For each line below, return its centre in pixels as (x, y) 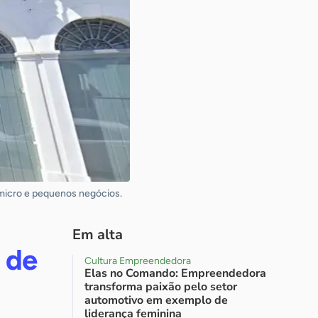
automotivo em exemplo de (156, 300)
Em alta (98, 235)
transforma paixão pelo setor (161, 287)
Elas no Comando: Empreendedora (175, 273)
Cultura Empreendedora (138, 261)
